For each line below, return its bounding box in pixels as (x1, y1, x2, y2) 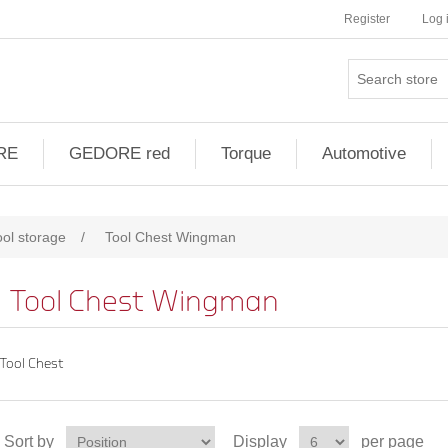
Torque (221, 144, 271, 163)
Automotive (322, 144, 406, 163)
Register (344, 12, 390, 26)
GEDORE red (69, 144, 170, 163)
